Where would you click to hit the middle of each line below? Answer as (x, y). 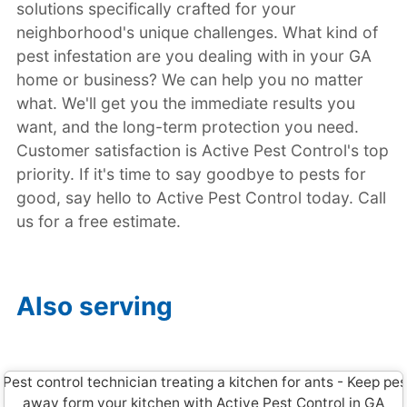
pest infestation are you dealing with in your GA (194, 55)
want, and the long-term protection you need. (187, 126)
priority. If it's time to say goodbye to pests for (191, 174)
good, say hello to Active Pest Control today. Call (201, 197)
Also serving (94, 306)
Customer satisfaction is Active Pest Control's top (202, 150)
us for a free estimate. (98, 221)
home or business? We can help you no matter (189, 79)
